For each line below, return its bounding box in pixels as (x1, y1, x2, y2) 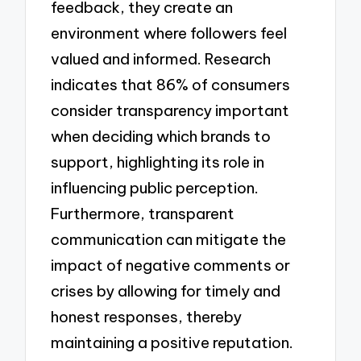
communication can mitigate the (51, 230, 287, 250)
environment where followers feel (51, 23, 288, 44)
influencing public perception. (51, 178, 259, 198)
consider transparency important (51, 101, 290, 121)
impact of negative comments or (51, 255, 291, 276)
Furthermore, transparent (51, 204, 235, 224)
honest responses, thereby (51, 307, 243, 327)
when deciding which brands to (51, 127, 272, 147)
